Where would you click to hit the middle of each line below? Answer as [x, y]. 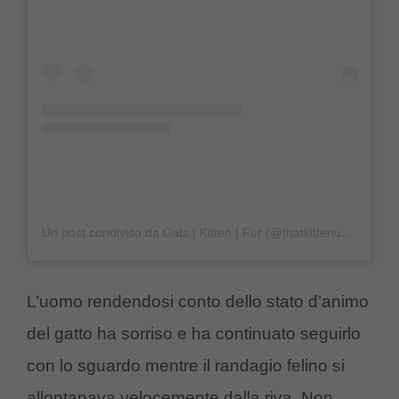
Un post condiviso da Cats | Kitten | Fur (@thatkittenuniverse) [347, 232]
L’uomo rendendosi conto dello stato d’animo [198, 302]
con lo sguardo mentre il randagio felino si [186, 366]
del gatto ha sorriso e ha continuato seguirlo [194, 334]
